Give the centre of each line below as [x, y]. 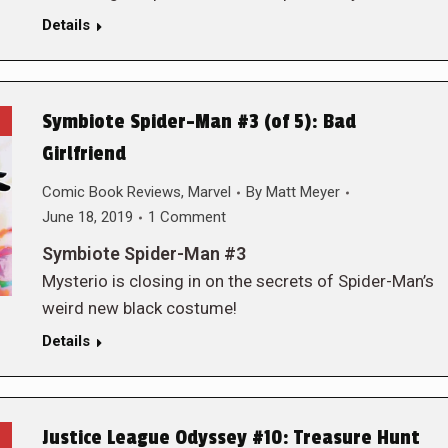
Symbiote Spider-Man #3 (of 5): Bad [198, 122]
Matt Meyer [302, 192]
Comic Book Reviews [111, 192]
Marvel [209, 192]
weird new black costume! [139, 308]
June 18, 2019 [87, 217]
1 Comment [186, 217]
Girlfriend [83, 154]
